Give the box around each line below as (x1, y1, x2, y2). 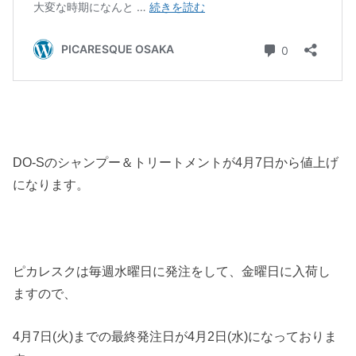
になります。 (13, 177, 90, 192)
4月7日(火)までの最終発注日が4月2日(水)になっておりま (13, 329, 338, 344)
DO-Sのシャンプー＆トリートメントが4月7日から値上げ (13, 155, 339, 170)
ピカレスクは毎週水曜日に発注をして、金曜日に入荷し (13, 264, 331, 278)
